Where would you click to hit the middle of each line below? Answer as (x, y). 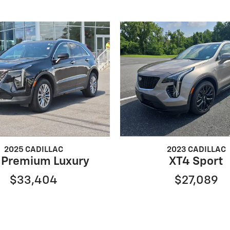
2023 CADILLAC (196, 150)
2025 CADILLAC (33, 150)
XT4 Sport (196, 162)
